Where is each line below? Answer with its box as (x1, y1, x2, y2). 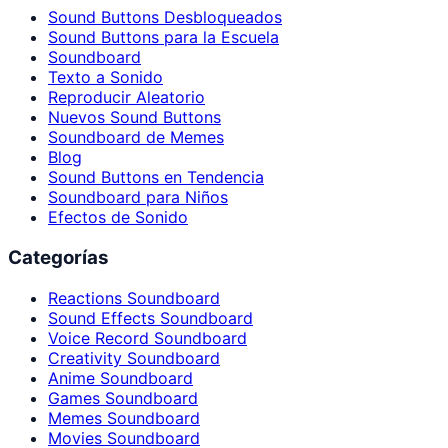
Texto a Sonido (48, 67, 163, 88)
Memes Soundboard (48, 407, 200, 428)
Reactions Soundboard (48, 287, 220, 308)
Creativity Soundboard (48, 347, 220, 368)
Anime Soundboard (48, 367, 193, 388)
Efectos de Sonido (48, 207, 188, 228)
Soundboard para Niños (48, 187, 228, 208)
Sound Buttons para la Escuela (48, 27, 279, 48)
